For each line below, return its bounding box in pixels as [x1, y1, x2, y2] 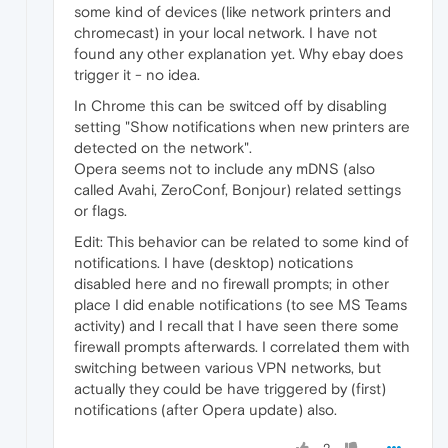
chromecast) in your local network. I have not [74, 23, 377, 41]
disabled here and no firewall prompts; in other [74, 274, 389, 292]
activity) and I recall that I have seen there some [74, 316, 399, 334]
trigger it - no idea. [74, 65, 200, 83]
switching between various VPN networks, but [74, 358, 381, 376]
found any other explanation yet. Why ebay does [74, 44, 403, 62]
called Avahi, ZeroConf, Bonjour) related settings [74, 180, 401, 198]
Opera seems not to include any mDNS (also [74, 159, 375, 177]
